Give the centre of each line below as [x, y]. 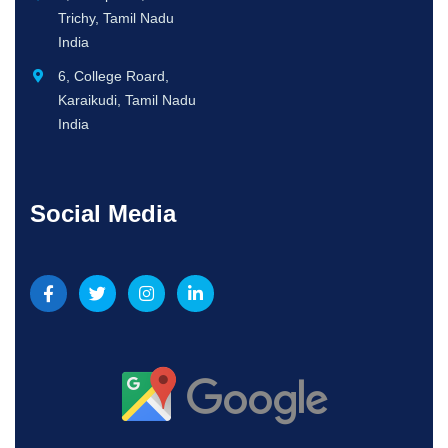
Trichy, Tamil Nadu [115, 17]
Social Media [103, 213]
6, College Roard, [113, 75]
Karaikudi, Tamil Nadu [126, 99]
